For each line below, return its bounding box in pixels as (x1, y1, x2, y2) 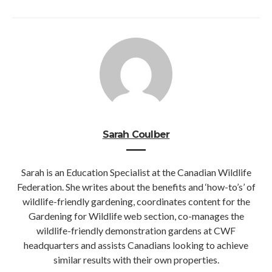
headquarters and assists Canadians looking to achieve (24, 239, 248, 251)
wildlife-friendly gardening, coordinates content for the (22, 195, 250, 208)
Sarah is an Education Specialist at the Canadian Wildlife (21, 166, 251, 178)
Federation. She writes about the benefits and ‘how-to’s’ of (16, 181, 256, 193)
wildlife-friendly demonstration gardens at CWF (36, 225, 236, 237)
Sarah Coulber (102, 129, 170, 141)
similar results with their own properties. (53, 254, 219, 266)
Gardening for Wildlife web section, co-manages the (28, 210, 244, 222)
